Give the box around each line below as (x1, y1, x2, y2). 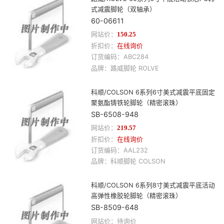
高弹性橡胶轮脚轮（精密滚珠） (90, 192, 182, 200)
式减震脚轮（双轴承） (90, 5, 156, 13)
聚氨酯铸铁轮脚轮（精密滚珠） (90, 98, 182, 106)
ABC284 (123, 53, 148, 61)
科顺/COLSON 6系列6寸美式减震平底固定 (90, 88, 215, 96)
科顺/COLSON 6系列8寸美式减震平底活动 (90, 181, 215, 189)
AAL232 (123, 146, 148, 154)
